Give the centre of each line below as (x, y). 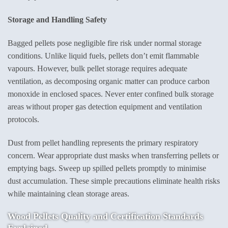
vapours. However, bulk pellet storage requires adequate (97, 68)
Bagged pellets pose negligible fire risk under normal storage (105, 43)
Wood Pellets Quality (49, 216)
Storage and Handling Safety (57, 20)
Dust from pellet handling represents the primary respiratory (103, 142)
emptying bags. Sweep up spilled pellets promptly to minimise (107, 168)
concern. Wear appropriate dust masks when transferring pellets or (113, 155)
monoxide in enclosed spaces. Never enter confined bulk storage (111, 94)
